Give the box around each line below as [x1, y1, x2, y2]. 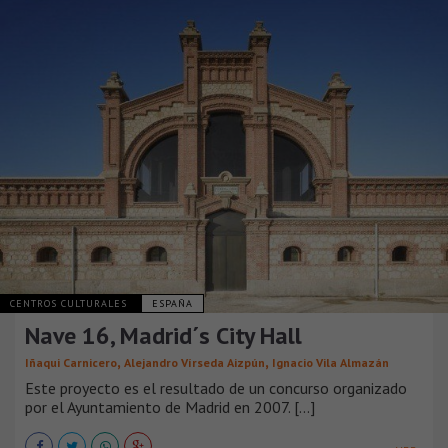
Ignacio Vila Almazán [272, 354, 389, 370]
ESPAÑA [152, 296, 193, 310]
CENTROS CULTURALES [10, 296, 131, 310]
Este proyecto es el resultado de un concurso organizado [25, 377, 407, 398]
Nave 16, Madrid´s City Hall [25, 319, 302, 351]
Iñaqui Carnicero [25, 354, 117, 370]
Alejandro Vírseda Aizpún [124, 354, 265, 370]
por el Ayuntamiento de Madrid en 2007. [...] [25, 396, 315, 417]
